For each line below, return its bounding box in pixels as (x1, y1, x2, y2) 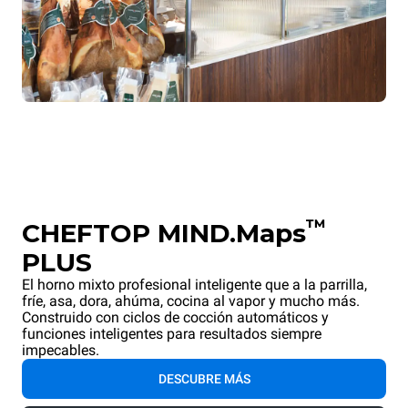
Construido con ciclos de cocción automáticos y (22, 309, 329, 327)
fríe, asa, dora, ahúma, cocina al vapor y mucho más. (22, 292, 360, 311)
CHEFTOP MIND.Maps (22, 218, 306, 250)
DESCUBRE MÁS (158, 372, 250, 387)
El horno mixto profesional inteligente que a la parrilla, (22, 276, 367, 294)
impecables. (22, 342, 99, 360)
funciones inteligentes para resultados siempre (22, 325, 321, 343)
